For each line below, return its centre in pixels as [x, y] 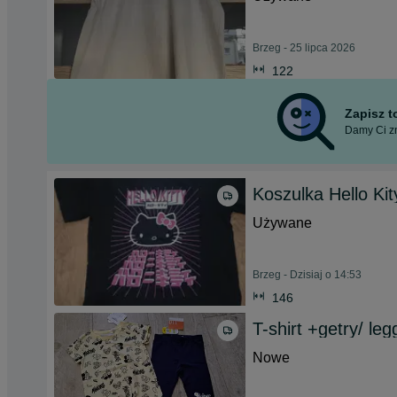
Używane [282, 223]
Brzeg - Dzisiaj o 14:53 [307, 275]
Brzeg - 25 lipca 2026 [304, 48]
